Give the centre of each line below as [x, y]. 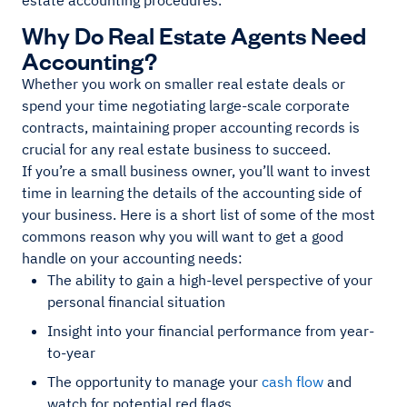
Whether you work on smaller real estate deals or [184, 84]
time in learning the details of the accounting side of [192, 193]
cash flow [293, 382]
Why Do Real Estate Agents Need [194, 35]
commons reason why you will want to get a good [183, 237]
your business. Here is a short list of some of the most [199, 215]
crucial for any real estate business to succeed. [176, 149]
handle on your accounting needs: [132, 258]
